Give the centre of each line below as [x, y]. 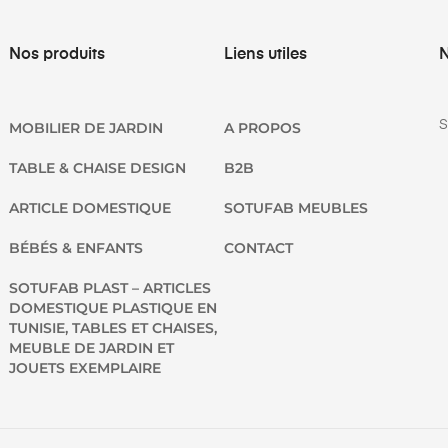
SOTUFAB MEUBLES [295, 207]
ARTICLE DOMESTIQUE [90, 207]
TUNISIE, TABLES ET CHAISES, [113, 327]
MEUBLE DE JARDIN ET [92, 347]
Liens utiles [265, 54]
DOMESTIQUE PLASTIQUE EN [113, 307]
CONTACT [258, 247]
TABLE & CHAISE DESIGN [98, 167]
